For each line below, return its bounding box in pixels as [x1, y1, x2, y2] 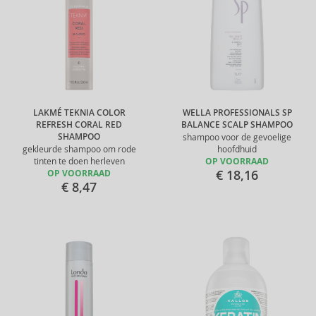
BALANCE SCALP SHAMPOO [181, 119, 293, 130]
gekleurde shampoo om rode [22, 144, 136, 154]
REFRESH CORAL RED [36, 119, 122, 130]
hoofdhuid [217, 144, 257, 154]
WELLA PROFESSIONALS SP [182, 107, 292, 119]
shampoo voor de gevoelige [183, 132, 291, 142]
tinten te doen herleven [33, 156, 125, 166]
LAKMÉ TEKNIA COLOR [32, 107, 126, 119]
